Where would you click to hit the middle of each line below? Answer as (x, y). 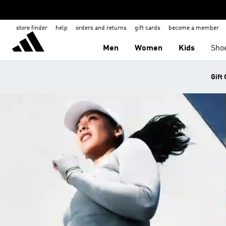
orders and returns (101, 28)
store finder (32, 28)
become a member (194, 28)
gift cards (148, 28)
